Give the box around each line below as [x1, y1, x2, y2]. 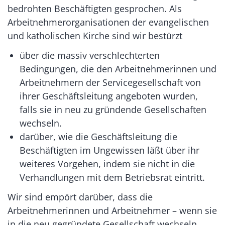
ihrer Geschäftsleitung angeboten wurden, [20, 89, 198, 102]
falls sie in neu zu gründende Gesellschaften [20, 103, 206, 116]
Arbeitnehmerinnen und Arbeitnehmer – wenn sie [8, 204, 217, 216]
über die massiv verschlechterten [20, 49, 160, 61]
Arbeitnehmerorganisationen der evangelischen [8, 16, 209, 28]
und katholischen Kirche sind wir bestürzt [8, 29, 182, 42]
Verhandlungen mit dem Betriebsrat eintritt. [20, 171, 205, 183]
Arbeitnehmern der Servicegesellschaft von [20, 76, 201, 88]
